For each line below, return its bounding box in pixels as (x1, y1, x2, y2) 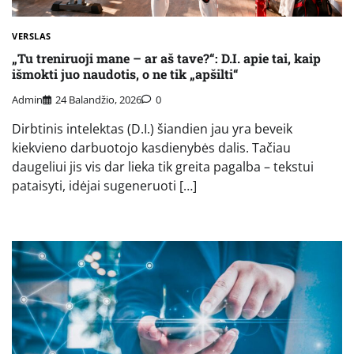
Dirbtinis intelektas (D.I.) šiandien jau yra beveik (12, 120, 292, 138)
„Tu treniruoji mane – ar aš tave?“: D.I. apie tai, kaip (12, 50, 321, 67)
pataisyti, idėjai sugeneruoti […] (12, 177, 197, 195)
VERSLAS (12, 29, 51, 42)
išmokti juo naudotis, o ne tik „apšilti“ (12, 66, 239, 83)
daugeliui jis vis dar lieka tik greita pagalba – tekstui (12, 158, 314, 176)
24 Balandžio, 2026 (55, 92, 141, 107)
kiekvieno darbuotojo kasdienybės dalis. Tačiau (12, 139, 291, 157)
